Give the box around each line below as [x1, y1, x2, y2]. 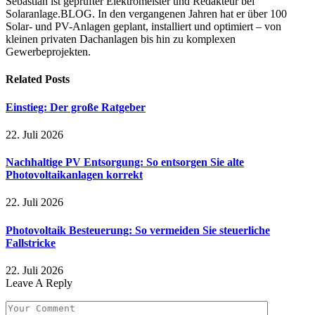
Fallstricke [6, 236, 56, 249]
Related [6, 73, 45, 86]
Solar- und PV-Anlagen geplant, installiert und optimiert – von [6, 20, 281, 33]
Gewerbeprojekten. [6, 46, 91, 58]
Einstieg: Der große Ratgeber [6, 101, 146, 113]
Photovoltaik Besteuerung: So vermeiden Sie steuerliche [6, 224, 270, 236]
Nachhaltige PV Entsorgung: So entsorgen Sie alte [6, 156, 244, 169]
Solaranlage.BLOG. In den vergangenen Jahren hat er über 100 [6, 8, 287, 20]
